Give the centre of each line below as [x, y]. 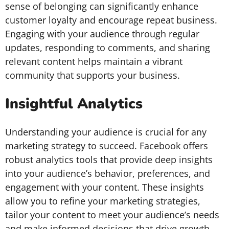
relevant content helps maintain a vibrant [94, 61]
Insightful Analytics [74, 104]
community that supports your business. [93, 75]
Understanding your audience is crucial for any [106, 132]
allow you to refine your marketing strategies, [103, 201]
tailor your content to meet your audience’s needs [112, 215]
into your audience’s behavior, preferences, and [108, 173]
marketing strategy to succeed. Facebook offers [107, 146]
